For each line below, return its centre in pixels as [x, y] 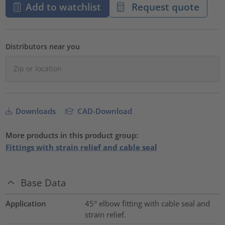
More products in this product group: [72, 135]
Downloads [35, 111]
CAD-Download [104, 111]
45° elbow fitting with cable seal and [147, 203]
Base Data [44, 182]
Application [26, 203]
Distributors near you [43, 47]
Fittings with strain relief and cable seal [82, 147]
